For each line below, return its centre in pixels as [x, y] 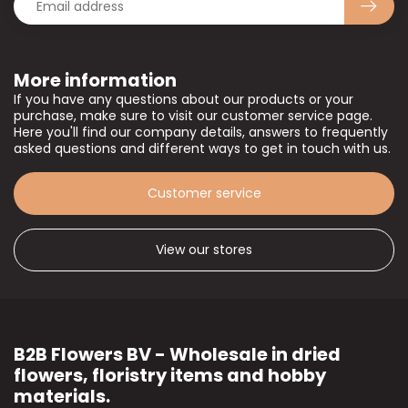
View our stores [204, 250]
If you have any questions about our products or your [184, 100]
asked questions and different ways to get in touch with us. [202, 149]
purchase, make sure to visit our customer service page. [193, 116]
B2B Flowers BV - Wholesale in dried [177, 355]
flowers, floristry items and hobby [170, 376]
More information [95, 81]
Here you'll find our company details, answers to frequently [201, 133]
